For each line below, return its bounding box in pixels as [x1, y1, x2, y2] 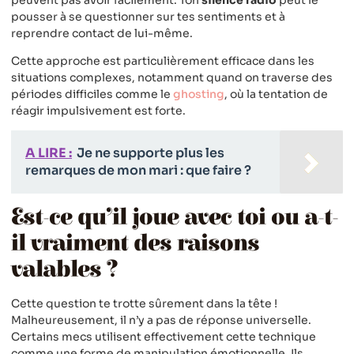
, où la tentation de [224, 86, 328, 101]
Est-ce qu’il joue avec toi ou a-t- [11, 204, 338, 232]
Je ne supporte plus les [77, 145, 224, 162]
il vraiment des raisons [11, 230, 259, 258]
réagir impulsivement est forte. [11, 103, 186, 118]
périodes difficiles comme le [11, 86, 173, 101]
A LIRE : [25, 145, 72, 162]
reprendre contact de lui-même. [11, 25, 193, 40]
